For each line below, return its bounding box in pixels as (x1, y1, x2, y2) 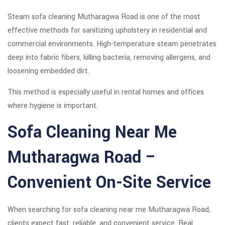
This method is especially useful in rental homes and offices (8, 87, 204, 98)
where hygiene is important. (8, 100, 98, 111)
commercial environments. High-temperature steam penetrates (8, 39, 216, 50)
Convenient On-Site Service (8, 171, 211, 195)
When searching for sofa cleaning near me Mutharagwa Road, (8, 204, 210, 215)
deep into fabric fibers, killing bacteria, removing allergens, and (8, 52, 210, 63)
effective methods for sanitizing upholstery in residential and (8, 25, 207, 36)
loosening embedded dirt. (8, 66, 89, 77)
